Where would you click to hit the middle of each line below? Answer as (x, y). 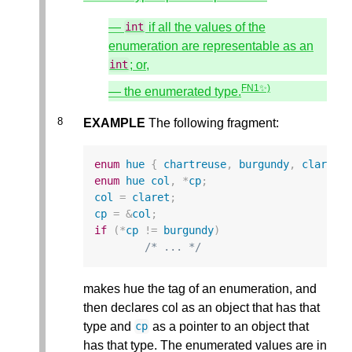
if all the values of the (205, 27)
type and (109, 326)
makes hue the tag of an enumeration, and (200, 288)
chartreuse (195, 165)
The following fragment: (212, 123)
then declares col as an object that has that (202, 307)
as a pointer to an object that (229, 326)
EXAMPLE (114, 123)
